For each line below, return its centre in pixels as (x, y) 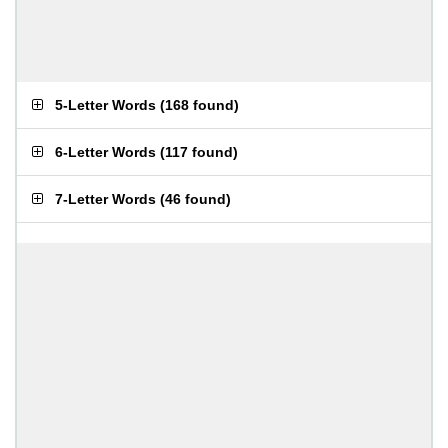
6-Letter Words (105, 152)
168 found (199, 105)
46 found (195, 199)
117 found (199, 152)
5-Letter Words (105, 105)
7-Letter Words (105, 199)
